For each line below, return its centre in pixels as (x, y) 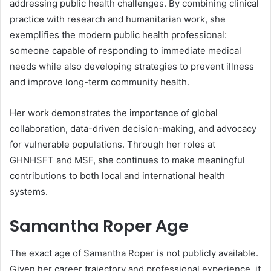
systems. (29, 191)
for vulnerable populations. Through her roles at (113, 144)
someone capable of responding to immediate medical (126, 51)
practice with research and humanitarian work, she (118, 19)
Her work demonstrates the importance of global (114, 113)
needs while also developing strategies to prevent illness (132, 66)
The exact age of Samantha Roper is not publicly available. (134, 253)
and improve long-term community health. (100, 82)
